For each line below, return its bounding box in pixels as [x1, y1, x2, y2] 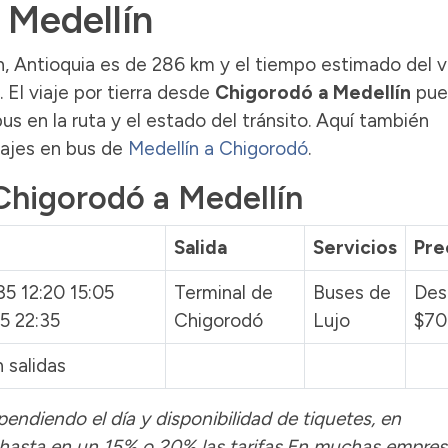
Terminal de [174, 280, 273, 304]
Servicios [313, 235, 397, 259]
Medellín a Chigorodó [128, 136, 308, 160]
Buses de [313, 280, 391, 304]
